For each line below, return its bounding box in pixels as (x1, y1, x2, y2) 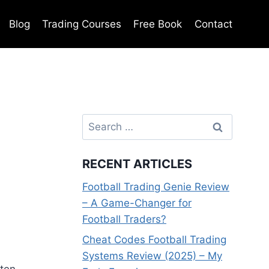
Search (82, 115, 115, 127)
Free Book (133, 17, 183, 30)
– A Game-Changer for (82, 197, 192, 210)
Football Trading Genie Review (82, 181, 229, 193)
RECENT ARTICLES (82, 157, 192, 172)
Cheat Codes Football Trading (82, 233, 226, 246)
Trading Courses (42, 17, 122, 30)
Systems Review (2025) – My (82, 249, 222, 262)
